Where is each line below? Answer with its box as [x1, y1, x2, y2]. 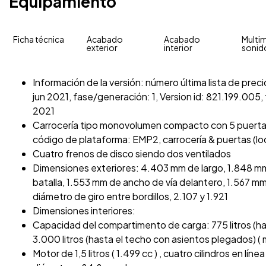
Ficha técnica [13, 33, 65, 45]
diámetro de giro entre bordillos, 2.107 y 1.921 [33, 189, 228, 202]
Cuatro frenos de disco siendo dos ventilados [33, 147, 231, 160]
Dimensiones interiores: [33, 204, 135, 217]
